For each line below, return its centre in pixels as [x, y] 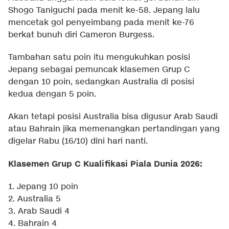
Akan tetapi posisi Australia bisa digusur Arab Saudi [113, 117]
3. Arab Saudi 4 [39, 212]
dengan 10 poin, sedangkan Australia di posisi [101, 82]
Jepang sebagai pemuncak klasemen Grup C [99, 70]
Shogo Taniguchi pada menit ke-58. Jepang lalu [104, 11]
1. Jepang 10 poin [43, 187]
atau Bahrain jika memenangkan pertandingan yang [114, 129]
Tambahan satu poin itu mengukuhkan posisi [99, 58]
